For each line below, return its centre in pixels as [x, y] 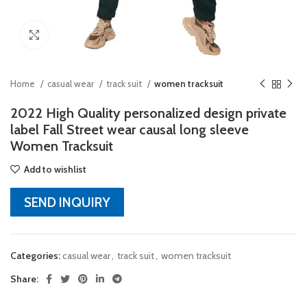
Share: [24, 279]
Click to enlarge [78, 35]
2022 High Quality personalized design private [148, 113]
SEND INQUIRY [67, 202]
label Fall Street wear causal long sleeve [130, 130]
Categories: [35, 256]
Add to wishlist [56, 169]
